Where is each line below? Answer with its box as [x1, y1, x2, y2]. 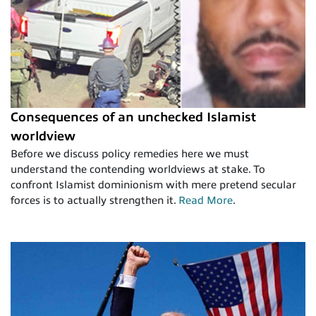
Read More [178, 195, 233, 207]
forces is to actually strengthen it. [11, 195, 178, 207]
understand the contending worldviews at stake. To [11, 164, 265, 176]
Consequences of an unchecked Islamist [11, 110, 256, 125]
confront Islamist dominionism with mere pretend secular [11, 179, 296, 191]
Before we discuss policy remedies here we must [11, 148, 249, 160]
